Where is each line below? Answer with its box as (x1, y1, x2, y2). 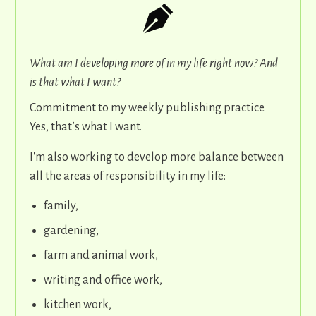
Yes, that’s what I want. (30, 121, 142, 134)
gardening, (44, 224, 99, 238)
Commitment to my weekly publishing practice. (30, 102, 266, 115)
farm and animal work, (44, 249, 158, 262)
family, (44, 200, 78, 213)
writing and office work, (44, 274, 162, 287)
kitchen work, (44, 298, 111, 312)
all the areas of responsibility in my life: (30, 170, 226, 183)
